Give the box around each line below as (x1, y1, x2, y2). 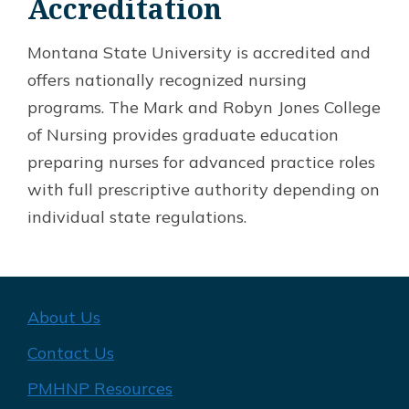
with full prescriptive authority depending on (27, 178, 380, 200)
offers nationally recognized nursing (27, 68, 307, 90)
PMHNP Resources (27, 377, 173, 399)
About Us (27, 306, 100, 328)
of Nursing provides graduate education (27, 123, 339, 145)
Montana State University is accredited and (27, 41, 371, 63)
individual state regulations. (27, 205, 246, 227)
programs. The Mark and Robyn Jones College (27, 96, 381, 118)
